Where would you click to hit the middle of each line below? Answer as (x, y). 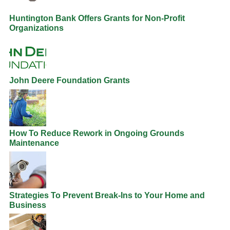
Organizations (36, 28)
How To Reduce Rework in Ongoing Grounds (97, 133)
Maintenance (34, 143)
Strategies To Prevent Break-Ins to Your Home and (107, 195)
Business (28, 205)
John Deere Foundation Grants (70, 81)
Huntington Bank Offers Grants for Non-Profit (97, 18)
